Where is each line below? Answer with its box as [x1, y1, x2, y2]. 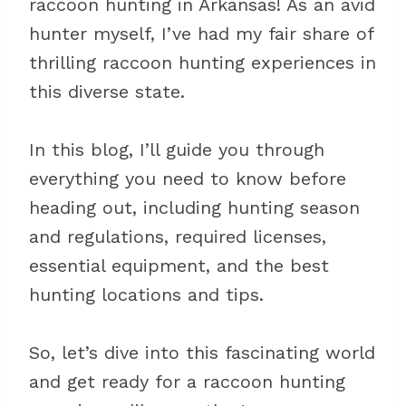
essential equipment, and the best [29, 255, 329, 276]
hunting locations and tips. [29, 284, 264, 305]
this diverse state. [29, 81, 185, 102]
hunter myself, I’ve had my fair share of [29, 23, 373, 44]
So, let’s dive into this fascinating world [29, 342, 375, 363]
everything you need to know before [29, 168, 346, 189]
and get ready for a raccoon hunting [29, 371, 345, 392]
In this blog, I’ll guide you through [29, 139, 324, 160]
